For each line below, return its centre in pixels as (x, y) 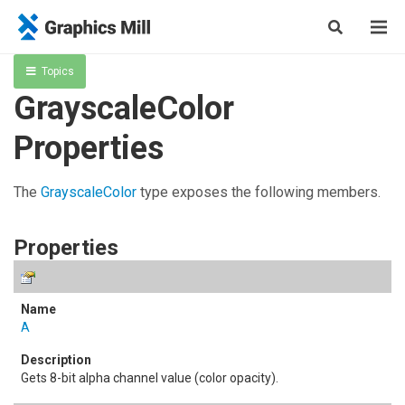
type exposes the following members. (259, 192)
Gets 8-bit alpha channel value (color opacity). (150, 378)
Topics (57, 71)
